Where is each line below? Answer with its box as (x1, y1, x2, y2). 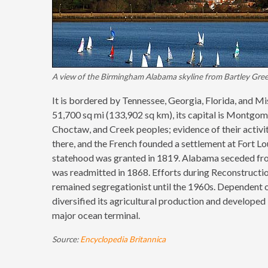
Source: (52, 234, 80, 244)
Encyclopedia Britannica (80, 234, 166, 244)
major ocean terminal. (52, 209, 140, 221)
